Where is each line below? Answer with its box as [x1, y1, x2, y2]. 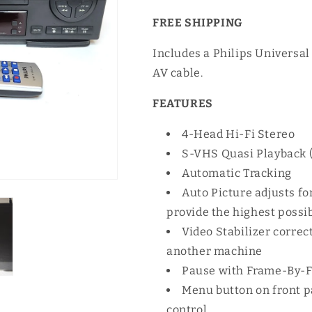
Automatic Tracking [182, 166, 292, 180]
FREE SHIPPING [153, 16, 242, 29]
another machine [166, 244, 263, 258]
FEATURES [153, 97, 213, 110]
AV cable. [153, 66, 203, 79]
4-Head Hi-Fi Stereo [182, 127, 295, 141]
